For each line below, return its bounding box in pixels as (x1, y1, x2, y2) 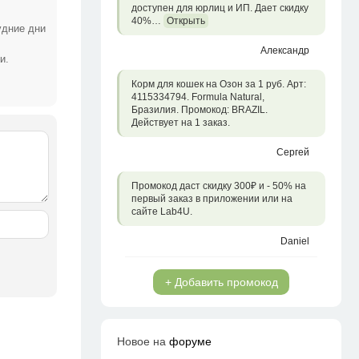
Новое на (117, 335, 169, 348)
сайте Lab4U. (131, 206, 192, 217)
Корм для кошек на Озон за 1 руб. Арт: (131, 79, 306, 90)
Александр (260, 45, 309, 56)
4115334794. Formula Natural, (131, 91, 264, 103)
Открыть (167, 15, 205, 26)
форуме (169, 335, 212, 348)
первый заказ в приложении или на (131, 193, 292, 204)
